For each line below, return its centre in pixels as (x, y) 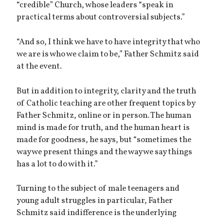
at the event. (39, 66)
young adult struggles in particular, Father (95, 201)
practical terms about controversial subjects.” (101, 18)
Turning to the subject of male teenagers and (98, 189)
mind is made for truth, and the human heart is (103, 128)
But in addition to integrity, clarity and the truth (107, 91)
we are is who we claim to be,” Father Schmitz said (108, 54)
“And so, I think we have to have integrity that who (109, 42)
